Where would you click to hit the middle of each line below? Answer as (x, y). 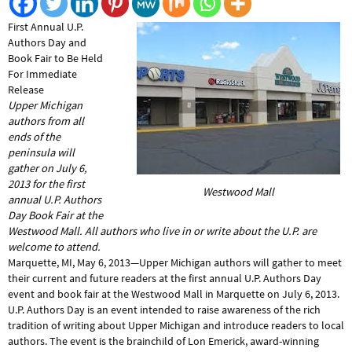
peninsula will (41, 153)
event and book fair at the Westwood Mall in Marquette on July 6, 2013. (174, 294)
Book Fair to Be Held (55, 59)
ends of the (34, 137)
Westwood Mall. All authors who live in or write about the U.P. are (162, 231)
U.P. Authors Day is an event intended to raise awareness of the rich (164, 310)
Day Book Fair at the (55, 216)
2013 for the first (46, 184)
